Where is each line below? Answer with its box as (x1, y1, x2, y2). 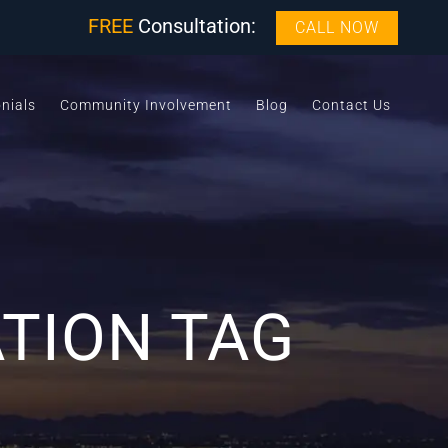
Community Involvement (60, 97, 232, 113)
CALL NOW (295, 18, 379, 37)
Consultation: (133, 14, 256, 38)
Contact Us (312, 97, 391, 113)
